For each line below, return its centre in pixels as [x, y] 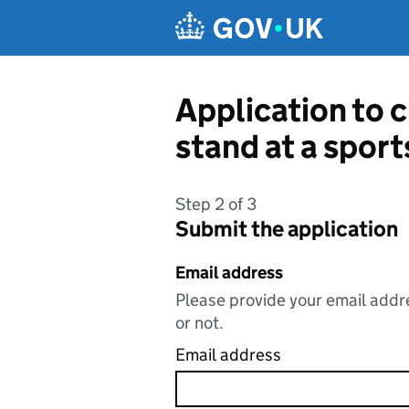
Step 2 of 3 [216, 204]
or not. [199, 323]
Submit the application [287, 229]
